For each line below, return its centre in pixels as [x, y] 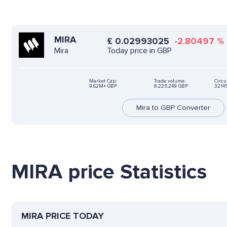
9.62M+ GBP [103, 86]
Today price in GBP [139, 50]
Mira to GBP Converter [173, 107]
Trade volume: [170, 81]
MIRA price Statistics [109, 172]
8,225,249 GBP [171, 86]
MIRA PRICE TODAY [63, 216]
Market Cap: [103, 81]
